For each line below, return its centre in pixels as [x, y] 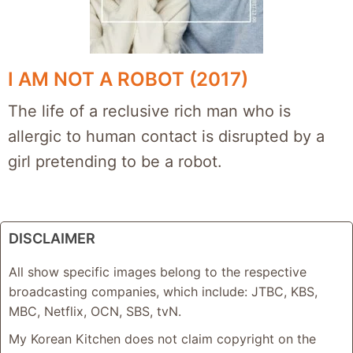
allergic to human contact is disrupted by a [166, 136]
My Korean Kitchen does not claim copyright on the [162, 339]
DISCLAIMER [52, 238]
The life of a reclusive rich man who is [149, 111]
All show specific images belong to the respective [158, 272]
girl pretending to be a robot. [115, 162]
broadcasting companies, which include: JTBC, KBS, [163, 292]
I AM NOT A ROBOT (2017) [128, 79]
